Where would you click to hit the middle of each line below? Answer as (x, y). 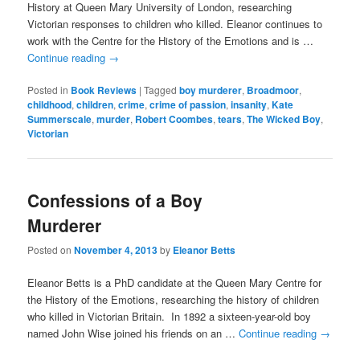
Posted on (50, 249)
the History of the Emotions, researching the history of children (174, 300)
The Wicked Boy (284, 119)
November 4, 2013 (116, 250)
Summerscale (60, 119)
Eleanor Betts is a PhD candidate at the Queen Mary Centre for (175, 283)
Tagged (161, 90)
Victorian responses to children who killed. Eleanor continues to (175, 24)
